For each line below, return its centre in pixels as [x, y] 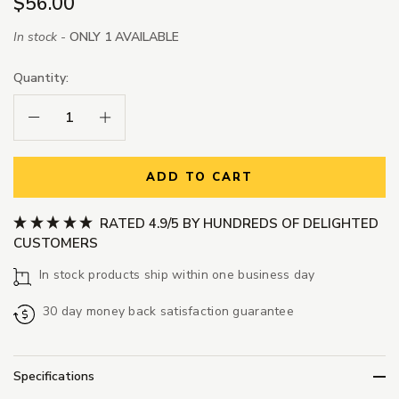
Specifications [54, 377]
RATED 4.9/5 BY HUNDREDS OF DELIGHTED [237, 223]
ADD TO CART [199, 178]
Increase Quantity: [150, 117]
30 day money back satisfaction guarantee [168, 311]
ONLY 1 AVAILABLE [124, 37]
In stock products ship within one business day [177, 274]
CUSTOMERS [56, 243]
